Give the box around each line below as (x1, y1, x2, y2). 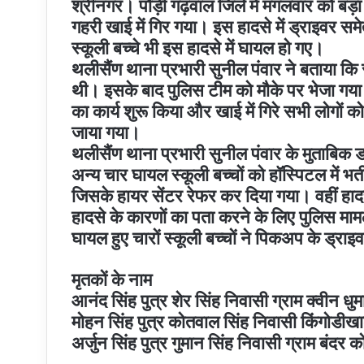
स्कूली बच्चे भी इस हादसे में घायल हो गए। (71, 37, 324, 58)
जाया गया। (71, 121, 141, 143)
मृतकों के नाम (71, 268, 152, 290)
